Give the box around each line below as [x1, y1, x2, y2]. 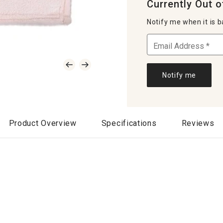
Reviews [181, 118, 215, 128]
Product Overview [8, 118, 77, 128]
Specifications [101, 118, 157, 128]
